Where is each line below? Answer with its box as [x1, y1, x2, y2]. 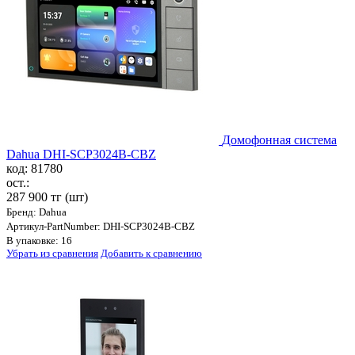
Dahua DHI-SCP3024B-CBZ [6, 147, 156, 162]
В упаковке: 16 [6, 235, 72, 247]
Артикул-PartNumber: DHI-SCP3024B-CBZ [6, 220, 195, 233]
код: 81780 [6, 162, 63, 176]
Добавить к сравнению [101, 247, 202, 260]
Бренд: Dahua [6, 206, 67, 219]
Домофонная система [222, 133, 337, 147]
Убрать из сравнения [6, 247, 98, 260]
